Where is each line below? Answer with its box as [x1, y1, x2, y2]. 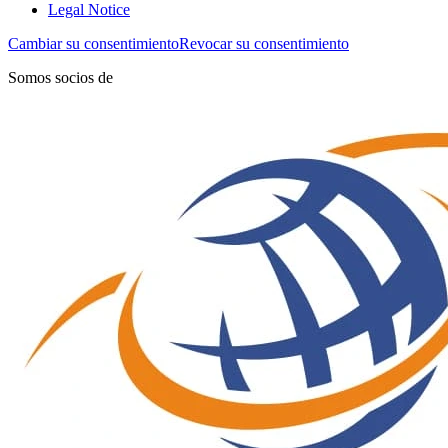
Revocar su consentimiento [179, 35, 349, 53]
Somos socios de [8, 69, 113, 87]
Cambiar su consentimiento [8, 35, 179, 53]
